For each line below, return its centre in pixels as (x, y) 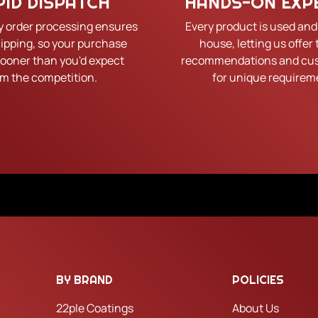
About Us (255, 308)
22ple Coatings (94, 308)
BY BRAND (84, 280)
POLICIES (258, 280)
